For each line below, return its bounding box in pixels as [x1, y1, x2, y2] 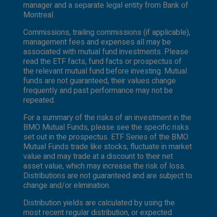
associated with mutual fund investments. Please [23, 46, 188, 58]
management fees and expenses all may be [23, 36, 171, 48]
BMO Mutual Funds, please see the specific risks [23, 121, 189, 133]
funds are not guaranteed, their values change [23, 75, 176, 87]
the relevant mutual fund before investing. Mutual [23, 65, 187, 77]
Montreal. [23, 9, 55, 21]
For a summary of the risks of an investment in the [23, 111, 191, 124]
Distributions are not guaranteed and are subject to [23, 170, 192, 182]
